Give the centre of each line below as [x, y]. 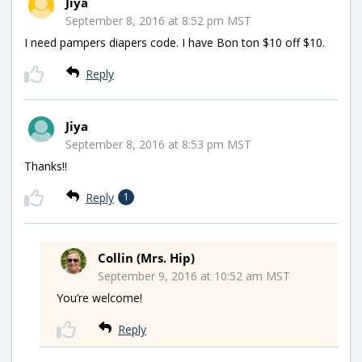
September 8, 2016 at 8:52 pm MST [158, 20]
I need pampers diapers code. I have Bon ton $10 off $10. [175, 42]
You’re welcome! [99, 297]
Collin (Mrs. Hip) [146, 257]
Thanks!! [46, 166]
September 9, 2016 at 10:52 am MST [194, 276]
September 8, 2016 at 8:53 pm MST [158, 144]
